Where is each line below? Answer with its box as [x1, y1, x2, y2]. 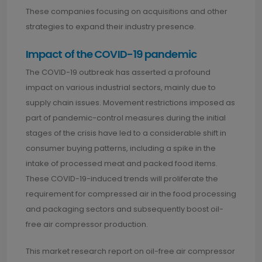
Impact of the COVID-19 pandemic [26, 47, 196, 61]
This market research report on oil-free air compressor [26, 246, 235, 257]
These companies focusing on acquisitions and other [26, 6, 227, 17]
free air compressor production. [26, 219, 148, 230]
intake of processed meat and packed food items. [26, 158, 218, 169]
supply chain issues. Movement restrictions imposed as [26, 97, 235, 108]
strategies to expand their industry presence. [26, 21, 196, 32]
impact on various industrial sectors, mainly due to [26, 82, 216, 93]
